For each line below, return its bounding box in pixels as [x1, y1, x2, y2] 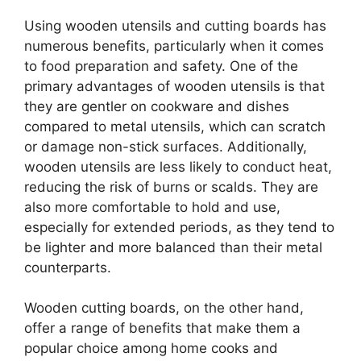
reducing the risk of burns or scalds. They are [24, 178, 318, 195]
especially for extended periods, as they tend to [24, 218, 334, 235]
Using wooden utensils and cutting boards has [24, 17, 326, 34]
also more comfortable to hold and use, [24, 198, 280, 215]
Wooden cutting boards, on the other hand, [24, 300, 304, 316]
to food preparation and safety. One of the [24, 57, 298, 74]
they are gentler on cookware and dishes [24, 98, 289, 114]
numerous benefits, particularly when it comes [24, 37, 324, 54]
